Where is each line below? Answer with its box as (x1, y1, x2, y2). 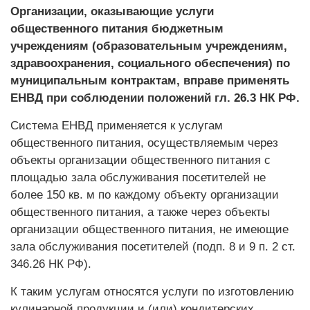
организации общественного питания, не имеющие (10, 223, 289, 236)
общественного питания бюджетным (10, 22, 224, 35)
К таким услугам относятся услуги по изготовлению (10, 285, 294, 298)
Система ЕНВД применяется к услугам (10, 119, 223, 132)
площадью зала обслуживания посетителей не (10, 171, 266, 184)
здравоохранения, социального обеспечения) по (10, 57, 290, 70)
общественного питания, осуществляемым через (10, 136, 278, 149)
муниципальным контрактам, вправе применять (10, 74, 289, 87)
